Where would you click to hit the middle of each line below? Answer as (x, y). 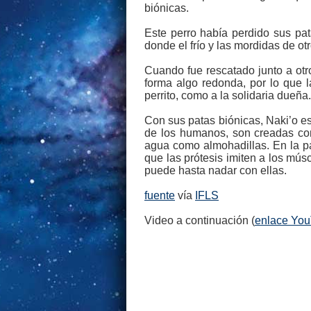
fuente (160, 195)
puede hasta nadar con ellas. (216, 170)
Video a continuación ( (200, 220)
